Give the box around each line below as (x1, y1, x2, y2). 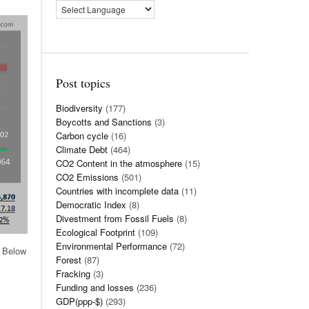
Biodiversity (56, 101, 103, 114)
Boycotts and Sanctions (56, 115, 152, 128)
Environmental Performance (56, 239, 167, 252)
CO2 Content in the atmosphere (56, 157, 182, 170)
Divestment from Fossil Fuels (56, 212, 174, 225)
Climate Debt (56, 143, 108, 156)
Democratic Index (56, 198, 126, 211)
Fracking (56, 267, 90, 280)
